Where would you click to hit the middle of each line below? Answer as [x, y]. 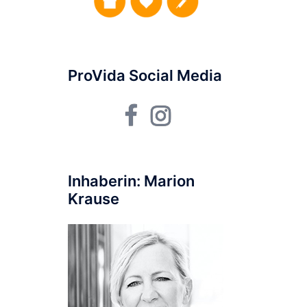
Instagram [195, 109]
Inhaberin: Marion [131, 181]
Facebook [162, 109]
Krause [93, 199]
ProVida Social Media [145, 76]
